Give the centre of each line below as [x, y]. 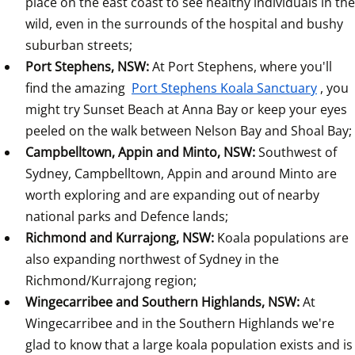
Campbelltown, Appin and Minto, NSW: [142, 152]
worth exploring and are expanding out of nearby [172, 195]
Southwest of [298, 152]
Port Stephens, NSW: [89, 66]
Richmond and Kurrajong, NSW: [121, 237]
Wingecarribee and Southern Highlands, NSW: [164, 302]
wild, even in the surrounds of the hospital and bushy [184, 23]
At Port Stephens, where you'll [242, 66]
